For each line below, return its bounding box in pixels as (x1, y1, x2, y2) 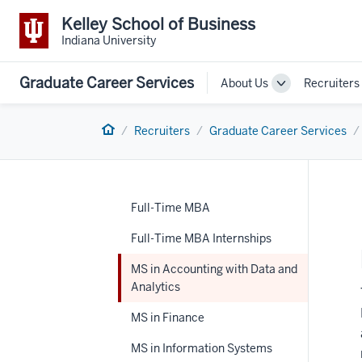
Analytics (131, 280, 180, 294)
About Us (221, 75, 268, 90)
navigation (280, 103, 335, 117)
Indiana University (61, 32, 156, 48)
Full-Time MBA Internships (131, 231, 271, 246)
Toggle (280, 80, 317, 95)
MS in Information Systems (131, 341, 272, 356)
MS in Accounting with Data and (131, 262, 297, 276)
